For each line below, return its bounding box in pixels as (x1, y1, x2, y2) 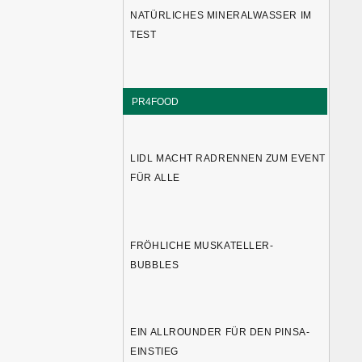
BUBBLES (130, 259, 179, 271)
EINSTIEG (130, 345, 179, 357)
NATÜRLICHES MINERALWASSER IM (130, 9, 312, 21)
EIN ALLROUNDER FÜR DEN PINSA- (130, 326, 310, 338)
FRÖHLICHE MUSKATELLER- (130, 239, 274, 251)
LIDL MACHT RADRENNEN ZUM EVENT (130, 153, 326, 165)
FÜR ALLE (130, 172, 180, 184)
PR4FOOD (132, 95, 179, 107)
